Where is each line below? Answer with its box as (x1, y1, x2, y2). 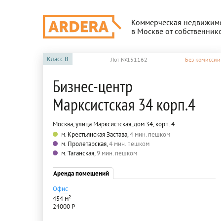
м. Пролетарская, (61, 140, 109, 148)
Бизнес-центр (53, 75, 133, 97)
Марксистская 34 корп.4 (53, 93, 195, 115)
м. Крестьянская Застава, (61, 130, 130, 139)
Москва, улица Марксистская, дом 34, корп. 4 (53, 120, 175, 128)
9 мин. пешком (97, 149, 137, 157)
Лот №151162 (110, 55, 147, 63)
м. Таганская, (61, 149, 97, 157)
